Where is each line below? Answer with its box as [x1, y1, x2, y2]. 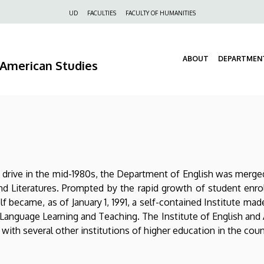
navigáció [29, 22, 82, 37]
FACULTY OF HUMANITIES [125, 9, 196, 16]
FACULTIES [87, 9, 116, 16]
